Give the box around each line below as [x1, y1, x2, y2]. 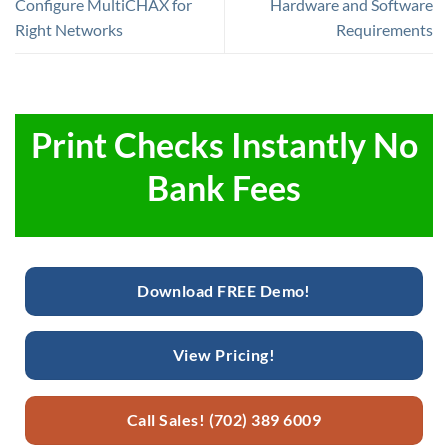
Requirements [336, 20, 433, 40]
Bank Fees [147, 168, 301, 209]
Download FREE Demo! [137, 281, 311, 300]
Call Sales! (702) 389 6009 [126, 410, 322, 429]
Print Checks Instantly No [30, 125, 418, 166]
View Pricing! [172, 346, 276, 365]
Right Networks [15, 20, 123, 40]
